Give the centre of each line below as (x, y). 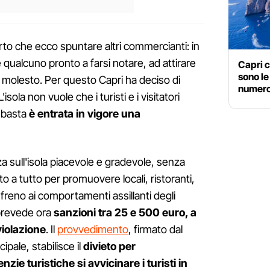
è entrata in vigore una (85, 114)
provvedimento (93, 230)
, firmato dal (155, 230)
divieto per (109, 246)
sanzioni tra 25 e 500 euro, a (125, 213)
